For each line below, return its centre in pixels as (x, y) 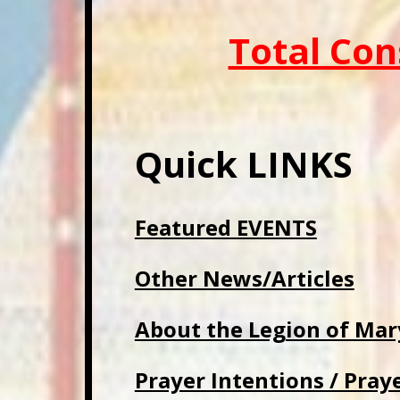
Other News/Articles (244, 278)
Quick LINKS (243, 164)
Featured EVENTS (225, 227)
